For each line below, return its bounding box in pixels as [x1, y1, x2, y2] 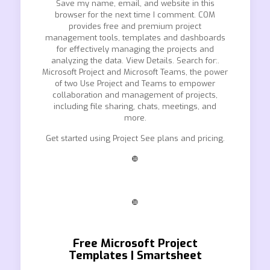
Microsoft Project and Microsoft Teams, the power [42, 67, 228, 77]
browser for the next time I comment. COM [55, 10, 215, 20]
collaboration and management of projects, [52, 90, 218, 100]
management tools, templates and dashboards [45, 33, 225, 43]
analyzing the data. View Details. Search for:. [51, 55, 219, 66]
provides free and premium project [69, 21, 201, 31]
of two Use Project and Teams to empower [55, 78, 215, 89]
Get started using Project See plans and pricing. [45, 133, 225, 143]
